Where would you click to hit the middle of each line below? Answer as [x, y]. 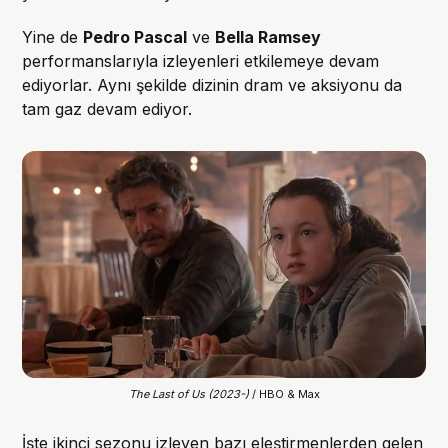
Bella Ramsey [268, 37]
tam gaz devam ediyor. [107, 109]
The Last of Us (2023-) [190, 394]
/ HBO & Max [285, 394]
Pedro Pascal [135, 37]
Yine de [53, 37]
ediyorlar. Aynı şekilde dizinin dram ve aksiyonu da [212, 85]
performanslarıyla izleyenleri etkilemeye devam [201, 61]
